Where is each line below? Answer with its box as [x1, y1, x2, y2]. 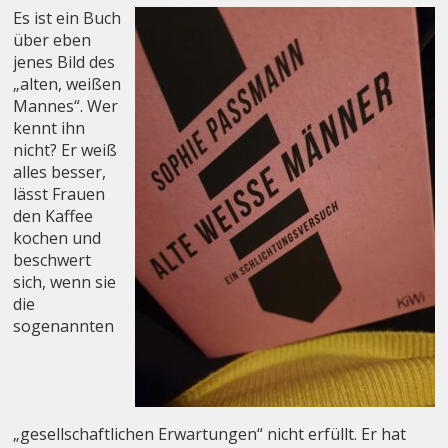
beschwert [13, 248, 92, 271]
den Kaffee [13, 204, 94, 227]
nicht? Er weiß [13, 138, 118, 161]
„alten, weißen [13, 72, 122, 95]
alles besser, [13, 160, 107, 183]
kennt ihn [13, 116, 86, 139]
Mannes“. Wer [13, 94, 119, 117]
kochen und [13, 226, 102, 249]
